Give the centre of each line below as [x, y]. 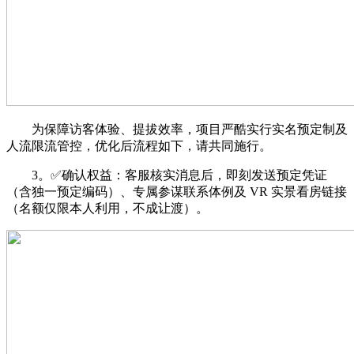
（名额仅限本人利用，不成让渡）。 [107, 208]
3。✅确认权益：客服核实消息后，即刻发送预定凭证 [167, 175]
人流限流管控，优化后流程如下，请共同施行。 [139, 145]
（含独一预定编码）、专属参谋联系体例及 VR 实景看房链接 [177, 191]
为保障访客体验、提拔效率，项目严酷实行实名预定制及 [177, 129]
